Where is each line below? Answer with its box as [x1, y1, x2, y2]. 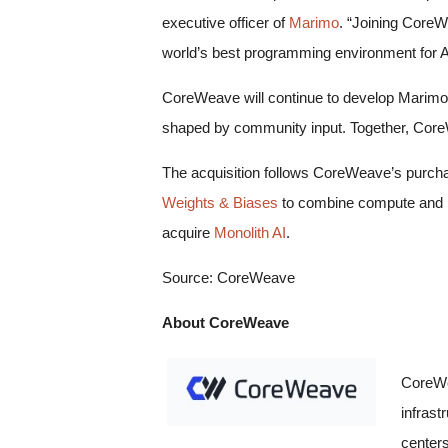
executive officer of [162, 14, 289, 32]
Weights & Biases [162, 194, 278, 212]
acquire [162, 224, 214, 242]
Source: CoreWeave [162, 269, 295, 287]
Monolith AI [214, 224, 286, 242]
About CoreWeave [162, 314, 289, 332]
